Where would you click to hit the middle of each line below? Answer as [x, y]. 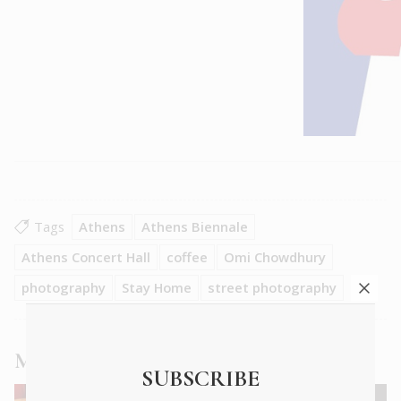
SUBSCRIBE [200, 378]
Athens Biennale [195, 227]
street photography [272, 288]
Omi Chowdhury [275, 257]
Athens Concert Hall [86, 257]
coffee [187, 257]
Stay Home [157, 288]
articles [146, 362]
